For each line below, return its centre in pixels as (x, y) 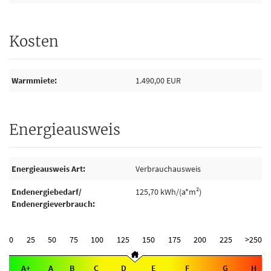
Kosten (34, 41)
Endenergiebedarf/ (47, 192)
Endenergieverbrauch (52, 204)
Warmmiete (33, 80)
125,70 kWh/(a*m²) (168, 192)
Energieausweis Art (47, 169)
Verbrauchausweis (168, 169)
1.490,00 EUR (158, 80)
